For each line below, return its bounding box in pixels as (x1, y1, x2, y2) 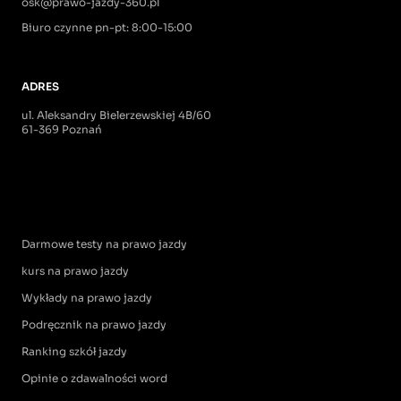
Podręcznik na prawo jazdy (21, 317, 166, 331)
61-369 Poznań (21, 122, 102, 136)
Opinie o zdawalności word (21, 371, 167, 385)
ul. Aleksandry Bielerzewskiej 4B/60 (21, 107, 211, 122)
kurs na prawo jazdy (21, 263, 129, 277)
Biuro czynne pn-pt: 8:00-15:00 (21, 20, 192, 34)
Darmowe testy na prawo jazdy (21, 236, 187, 251)
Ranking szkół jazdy (21, 344, 127, 358)
